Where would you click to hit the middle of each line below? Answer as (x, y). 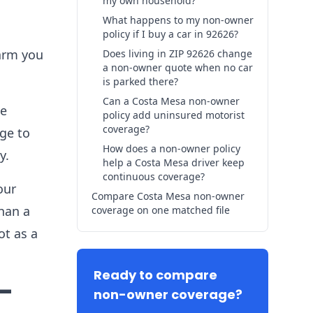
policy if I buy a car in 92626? (170, 34)
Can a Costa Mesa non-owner (171, 101)
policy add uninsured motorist (174, 115)
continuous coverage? (154, 176)
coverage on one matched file (161, 210)
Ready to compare (155, 275)
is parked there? (140, 81)
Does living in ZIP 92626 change (177, 53)
